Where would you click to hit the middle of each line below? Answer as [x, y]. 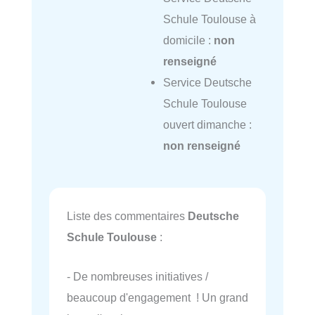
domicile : [188, 40]
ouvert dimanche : [207, 124]
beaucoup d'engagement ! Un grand [157, 297]
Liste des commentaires [127, 216]
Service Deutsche [207, 82]
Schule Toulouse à [209, 19]
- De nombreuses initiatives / [137, 276]
